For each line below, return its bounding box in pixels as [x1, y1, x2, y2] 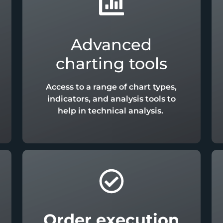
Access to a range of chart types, [46, 82, 177, 92]
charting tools [55, 54, 167, 74]
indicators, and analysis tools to [47, 94, 176, 104]
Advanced [71, 35, 152, 55]
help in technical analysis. [57, 106, 165, 116]
